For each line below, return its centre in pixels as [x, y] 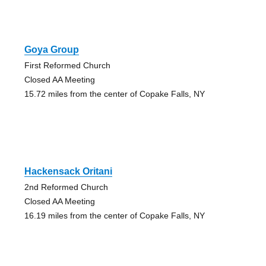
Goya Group [51, 49]
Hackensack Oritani [68, 171]
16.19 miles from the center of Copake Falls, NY [114, 215]
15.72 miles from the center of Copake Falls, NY [114, 94]
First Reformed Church [67, 65]
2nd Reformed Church [66, 187]
